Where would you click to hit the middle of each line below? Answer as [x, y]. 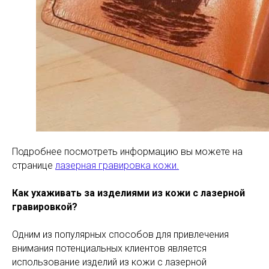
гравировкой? [45, 207]
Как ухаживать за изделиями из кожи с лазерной [128, 193]
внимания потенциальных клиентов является [109, 248]
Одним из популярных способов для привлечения [120, 234]
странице [34, 165]
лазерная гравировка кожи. [117, 165]
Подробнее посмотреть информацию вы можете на [127, 152]
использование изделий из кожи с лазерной [109, 262]
